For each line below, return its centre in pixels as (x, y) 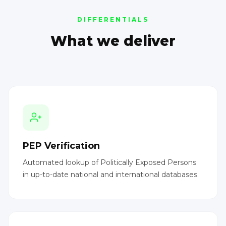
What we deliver (113, 41)
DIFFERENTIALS (113, 19)
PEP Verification (61, 146)
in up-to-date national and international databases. (111, 174)
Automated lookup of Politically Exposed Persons (109, 162)
